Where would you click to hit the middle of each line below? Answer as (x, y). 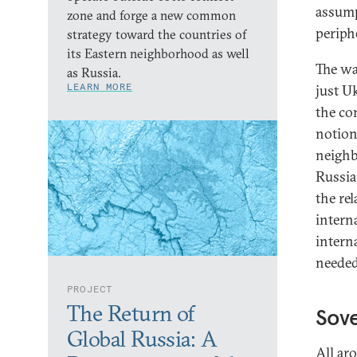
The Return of (131, 313)
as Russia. (94, 73)
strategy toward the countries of (157, 34)
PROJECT (90, 289)
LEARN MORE (100, 86)
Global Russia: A (142, 339)
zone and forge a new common (151, 15)
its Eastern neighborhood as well (158, 53)
